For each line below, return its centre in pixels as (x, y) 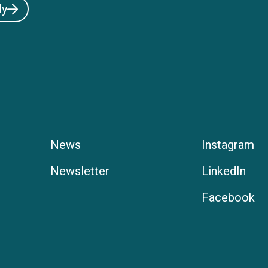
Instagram (228, 145)
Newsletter (80, 171)
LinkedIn (224, 171)
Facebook (228, 197)
